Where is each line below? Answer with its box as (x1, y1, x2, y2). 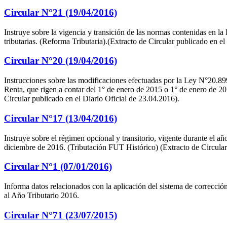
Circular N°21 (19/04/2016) (4, 7, 117, 18)
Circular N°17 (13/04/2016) (4, 112, 117, 124)
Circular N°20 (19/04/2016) (4, 55, 117, 66)
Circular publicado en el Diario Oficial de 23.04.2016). (4, 94, 179, 103)
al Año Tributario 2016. (4, 191, 79, 200)
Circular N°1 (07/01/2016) (4, 161, 112, 172)
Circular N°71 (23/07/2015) (4, 209, 117, 220)
